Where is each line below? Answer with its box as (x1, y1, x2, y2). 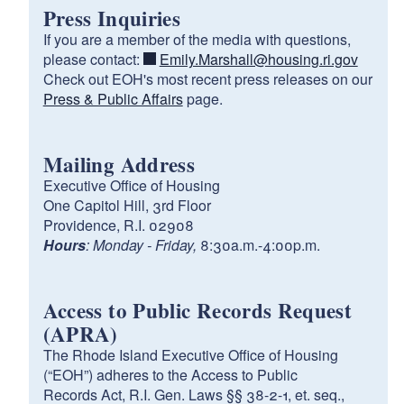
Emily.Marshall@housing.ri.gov (159, 48, 358, 69)
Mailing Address (42, 148, 196, 179)
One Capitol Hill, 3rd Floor (42, 194, 211, 216)
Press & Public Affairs (42, 87, 183, 109)
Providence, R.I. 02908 (42, 214, 194, 235)
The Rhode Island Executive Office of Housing (42, 344, 338, 365)
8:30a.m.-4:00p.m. (199, 234, 324, 255)
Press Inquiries (42, 2, 181, 33)
